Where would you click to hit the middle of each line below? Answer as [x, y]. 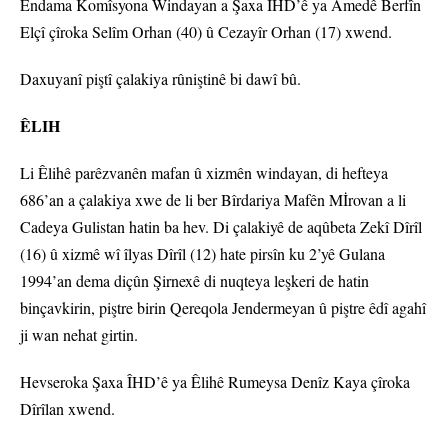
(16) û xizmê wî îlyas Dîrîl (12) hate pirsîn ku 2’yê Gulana [202, 254]
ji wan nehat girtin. [79, 335]
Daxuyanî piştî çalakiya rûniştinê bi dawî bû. [160, 79]
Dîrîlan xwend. [67, 409]
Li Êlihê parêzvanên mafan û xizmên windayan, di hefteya [204, 173]
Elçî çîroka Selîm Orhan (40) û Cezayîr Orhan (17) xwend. [206, 32]
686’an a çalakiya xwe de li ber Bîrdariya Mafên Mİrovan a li [213, 200]
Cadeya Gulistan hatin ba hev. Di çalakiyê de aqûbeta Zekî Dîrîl [221, 227]
